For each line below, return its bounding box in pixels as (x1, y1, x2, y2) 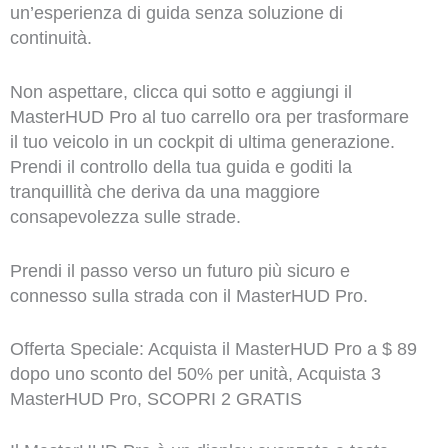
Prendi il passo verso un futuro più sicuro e (9, 260, 350, 281)
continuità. (9, 27, 92, 48)
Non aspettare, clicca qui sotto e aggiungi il (9, 81, 352, 102)
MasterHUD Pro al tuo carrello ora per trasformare (9, 106, 409, 127)
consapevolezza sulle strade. (9, 206, 241, 227)
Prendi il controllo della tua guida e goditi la (9, 156, 352, 177)
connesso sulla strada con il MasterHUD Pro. (9, 285, 368, 306)
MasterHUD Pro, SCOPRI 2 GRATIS (9, 389, 302, 410)
